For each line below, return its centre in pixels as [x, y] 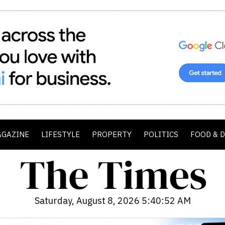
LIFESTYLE [61, 134]
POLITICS [161, 134]
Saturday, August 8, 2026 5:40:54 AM [113, 201]
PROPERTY [112, 134]
